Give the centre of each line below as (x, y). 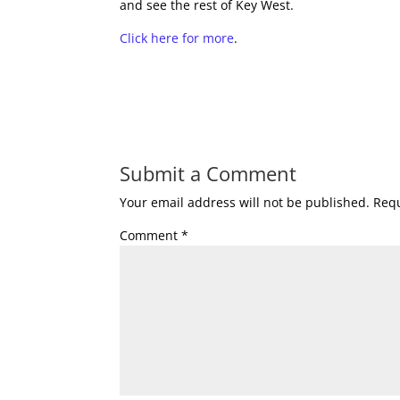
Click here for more (177, 38)
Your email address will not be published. (245, 202)
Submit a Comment (208, 173)
